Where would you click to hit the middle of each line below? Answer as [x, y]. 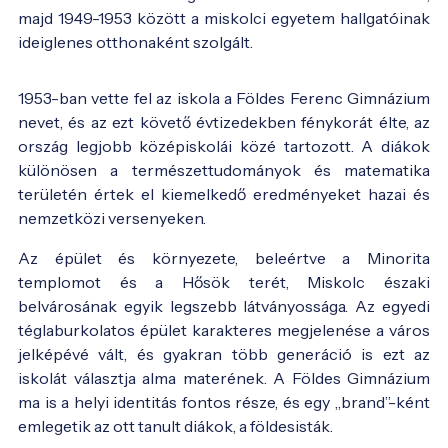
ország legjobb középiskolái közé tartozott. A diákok [224, 145]
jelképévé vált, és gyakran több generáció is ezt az [224, 353]
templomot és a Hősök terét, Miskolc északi [224, 281]
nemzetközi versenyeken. [112, 217]
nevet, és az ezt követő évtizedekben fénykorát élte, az [224, 121]
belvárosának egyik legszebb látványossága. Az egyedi [224, 305]
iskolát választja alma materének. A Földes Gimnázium [224, 377]
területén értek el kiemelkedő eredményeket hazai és [224, 193]
